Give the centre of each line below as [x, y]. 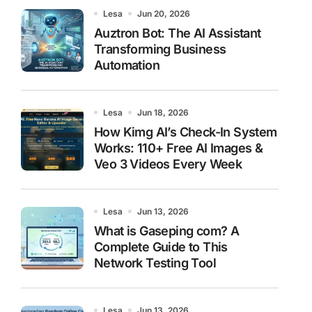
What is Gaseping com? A [167, 231]
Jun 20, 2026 [164, 13]
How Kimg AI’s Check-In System [186, 132]
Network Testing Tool [155, 263]
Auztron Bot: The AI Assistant [178, 33]
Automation [127, 65]
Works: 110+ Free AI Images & [179, 148]
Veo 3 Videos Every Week [168, 164]
